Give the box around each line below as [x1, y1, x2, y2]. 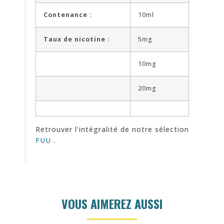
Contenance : [43, 10, 92, 19]
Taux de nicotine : [43, 34, 110, 43]
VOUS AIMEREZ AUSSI [61, 194, 162, 212]
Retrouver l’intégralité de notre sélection [35, 124, 189, 134]
